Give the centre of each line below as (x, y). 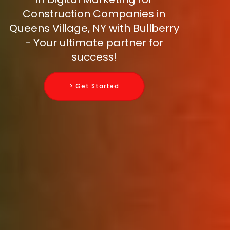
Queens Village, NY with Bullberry (94, 28)
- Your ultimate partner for (94, 43)
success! (94, 57)
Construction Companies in (94, 14)
